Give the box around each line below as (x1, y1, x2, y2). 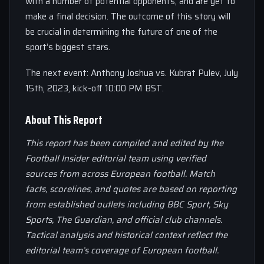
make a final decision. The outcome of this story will (25, 9, 230, 24)
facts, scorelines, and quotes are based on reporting (25, 182, 237, 196)
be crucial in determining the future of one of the (25, 25, 217, 39)
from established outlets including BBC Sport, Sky (25, 197, 228, 212)
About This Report (25, 111, 103, 128)
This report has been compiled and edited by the (25, 136, 223, 150)
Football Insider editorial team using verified (25, 151, 206, 166)
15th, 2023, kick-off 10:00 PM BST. (25, 81, 164, 95)
